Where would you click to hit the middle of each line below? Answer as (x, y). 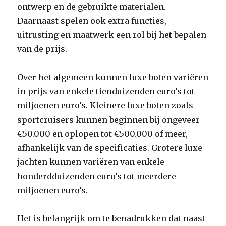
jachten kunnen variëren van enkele (91, 162)
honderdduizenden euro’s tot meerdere (97, 176)
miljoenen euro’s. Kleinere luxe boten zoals (105, 105)
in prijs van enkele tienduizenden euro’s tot (106, 91)
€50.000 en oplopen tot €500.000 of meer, (103, 134)
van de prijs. (42, 49)
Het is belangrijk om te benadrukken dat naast (111, 218)
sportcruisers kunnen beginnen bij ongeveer (109, 120)
